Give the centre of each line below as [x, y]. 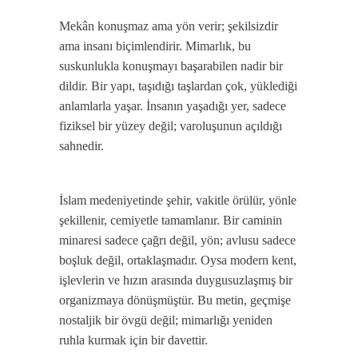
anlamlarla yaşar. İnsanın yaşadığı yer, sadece [173, 106]
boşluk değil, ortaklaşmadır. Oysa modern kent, [178, 260]
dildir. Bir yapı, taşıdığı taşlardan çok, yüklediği [178, 86]
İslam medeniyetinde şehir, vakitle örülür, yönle [178, 200]
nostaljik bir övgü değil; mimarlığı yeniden [166, 320]
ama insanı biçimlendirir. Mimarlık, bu [155, 46]
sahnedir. [82, 146]
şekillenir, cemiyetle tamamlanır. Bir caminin [171, 220]
